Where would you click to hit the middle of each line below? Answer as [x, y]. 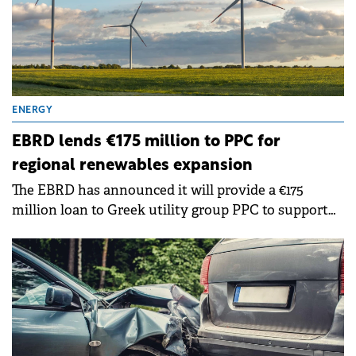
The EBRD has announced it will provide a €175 [158, 191]
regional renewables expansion [132, 166]
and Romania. [56, 250]
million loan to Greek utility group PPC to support [170, 211]
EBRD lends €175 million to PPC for [146, 143]
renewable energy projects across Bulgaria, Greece [169, 230]
